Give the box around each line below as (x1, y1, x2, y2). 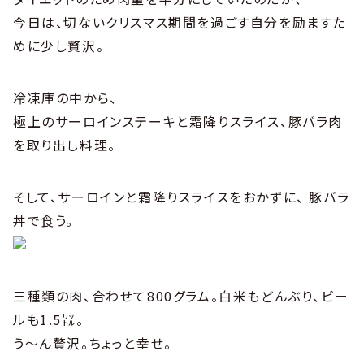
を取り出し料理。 (13, 134, 116, 154)
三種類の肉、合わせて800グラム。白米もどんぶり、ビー (13, 285, 349, 305)
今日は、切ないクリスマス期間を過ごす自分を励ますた (13, 11, 347, 32)
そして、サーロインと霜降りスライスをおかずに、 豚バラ (13, 186, 350, 206)
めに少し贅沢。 (13, 35, 105, 55)
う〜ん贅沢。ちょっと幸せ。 (13, 332, 172, 353)
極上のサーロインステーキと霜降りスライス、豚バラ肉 (13, 110, 344, 131)
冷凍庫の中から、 (13, 87, 118, 107)
